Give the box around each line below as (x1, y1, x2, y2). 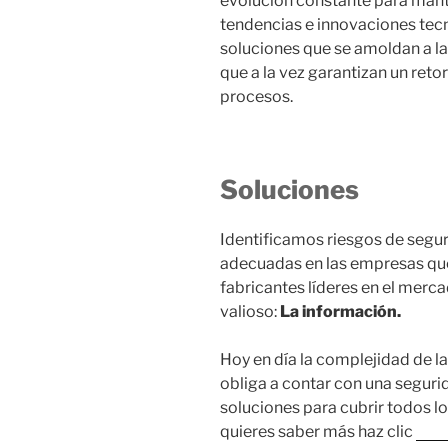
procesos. (220, 87, 293, 106)
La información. (280, 301, 401, 321)
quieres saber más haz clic (220, 421, 416, 441)
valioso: (220, 301, 280, 321)
